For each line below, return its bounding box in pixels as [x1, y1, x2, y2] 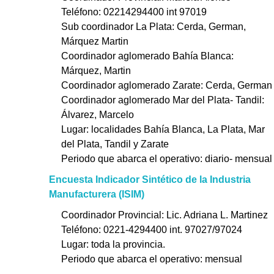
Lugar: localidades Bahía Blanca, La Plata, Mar [61, 124, 265, 135]
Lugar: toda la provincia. [61, 239, 165, 250]
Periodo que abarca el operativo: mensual [61, 254, 242, 265]
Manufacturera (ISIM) [49, 189, 144, 200]
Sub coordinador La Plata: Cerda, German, [61, 21, 246, 32]
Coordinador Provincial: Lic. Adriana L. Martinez [61, 210, 268, 221]
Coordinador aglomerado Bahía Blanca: [61, 51, 234, 62]
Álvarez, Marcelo [61, 109, 134, 120]
